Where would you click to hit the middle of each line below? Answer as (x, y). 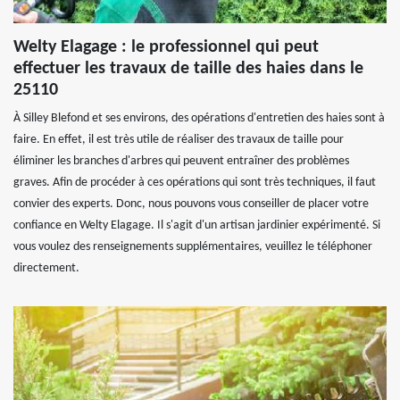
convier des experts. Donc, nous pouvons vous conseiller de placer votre (191, 204)
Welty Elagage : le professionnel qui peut (166, 47)
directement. (46, 268)
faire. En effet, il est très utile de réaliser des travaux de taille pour (179, 140)
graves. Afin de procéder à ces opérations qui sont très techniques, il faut (195, 183)
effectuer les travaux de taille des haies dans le (188, 69)
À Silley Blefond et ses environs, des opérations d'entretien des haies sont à (199, 118)
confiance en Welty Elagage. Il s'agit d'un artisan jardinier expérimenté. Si (197, 225)
